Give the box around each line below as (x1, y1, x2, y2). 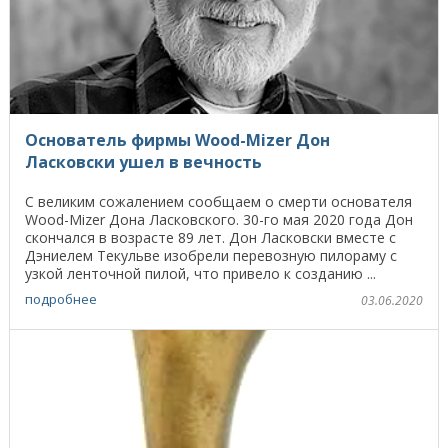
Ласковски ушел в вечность (25, 150, 262, 173)
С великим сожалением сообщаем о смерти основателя (25, 191, 412, 211)
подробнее (25, 289, 97, 308)
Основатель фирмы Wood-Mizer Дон (25, 128, 330, 151)
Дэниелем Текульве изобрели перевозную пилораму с (25, 245, 397, 265)
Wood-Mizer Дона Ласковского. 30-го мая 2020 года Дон (25, 209, 413, 229)
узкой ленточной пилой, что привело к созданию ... (25, 263, 376, 283)
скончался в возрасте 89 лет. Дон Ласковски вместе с (25, 227, 396, 247)
